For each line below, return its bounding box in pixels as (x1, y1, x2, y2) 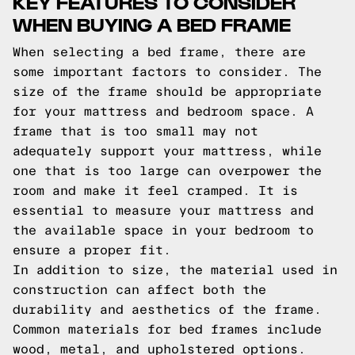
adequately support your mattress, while (13, 144, 322, 158)
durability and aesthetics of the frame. (13, 303, 322, 316)
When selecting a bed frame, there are (13, 45, 306, 59)
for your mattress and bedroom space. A (13, 105, 314, 118)
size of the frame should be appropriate (13, 85, 322, 98)
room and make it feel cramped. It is (13, 184, 298, 197)
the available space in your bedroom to (13, 223, 314, 237)
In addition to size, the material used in (13, 263, 338, 277)
